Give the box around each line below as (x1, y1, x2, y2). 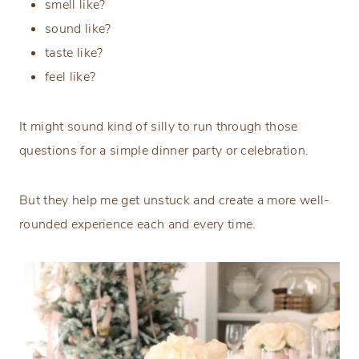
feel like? (45, 68, 99, 87)
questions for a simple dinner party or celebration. (19, 142, 309, 160)
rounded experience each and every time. (19, 216, 256, 234)
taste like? (45, 44, 103, 63)
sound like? (45, 20, 111, 38)
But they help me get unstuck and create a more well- (19, 192, 330, 210)
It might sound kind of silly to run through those (19, 118, 298, 136)
